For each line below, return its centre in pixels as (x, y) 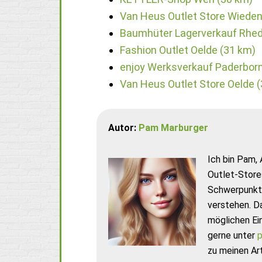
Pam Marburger (173, 127)
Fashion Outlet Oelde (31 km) (188, 50)
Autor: (123, 127)
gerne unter (232, 235)
